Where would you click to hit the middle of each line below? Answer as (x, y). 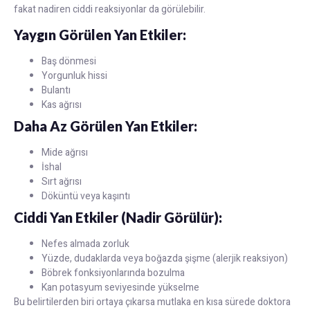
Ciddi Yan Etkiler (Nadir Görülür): (118, 218)
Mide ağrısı (65, 153)
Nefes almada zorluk (85, 244)
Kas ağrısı (62, 105)
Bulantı (56, 91)
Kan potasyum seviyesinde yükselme (120, 288)
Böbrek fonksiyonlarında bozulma (113, 273)
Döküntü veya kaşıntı (86, 197)
